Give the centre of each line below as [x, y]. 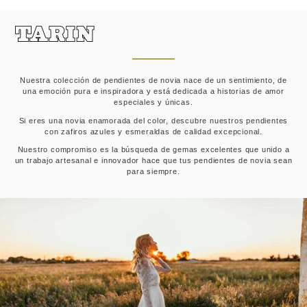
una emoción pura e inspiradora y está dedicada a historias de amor [153, 91]
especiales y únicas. [153, 102]
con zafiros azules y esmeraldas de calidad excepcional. [153, 131]
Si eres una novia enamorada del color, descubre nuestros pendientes [153, 120]
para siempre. [153, 172]
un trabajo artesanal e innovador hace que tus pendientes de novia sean [153, 161]
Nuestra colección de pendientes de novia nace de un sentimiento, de [153, 80]
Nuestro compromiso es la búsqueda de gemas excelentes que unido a [153, 150]
